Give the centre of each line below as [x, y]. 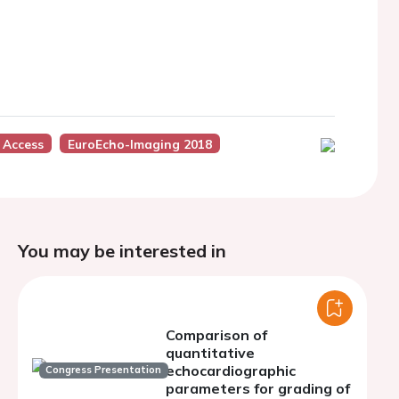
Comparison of [216, 335]
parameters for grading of [258, 388]
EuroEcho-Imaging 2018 [139, 144]
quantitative [210, 353]
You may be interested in [122, 251]
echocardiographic [231, 370]
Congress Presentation [104, 370]
